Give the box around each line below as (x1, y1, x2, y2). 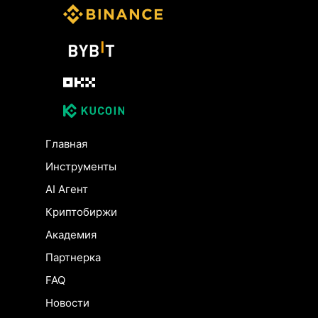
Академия (45, 228, 97, 242)
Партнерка (45, 251, 101, 265)
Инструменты (45, 160, 116, 174)
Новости (45, 296, 89, 310)
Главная (45, 137, 87, 151)
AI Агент (45, 182, 88, 197)
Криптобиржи (45, 205, 117, 219)
